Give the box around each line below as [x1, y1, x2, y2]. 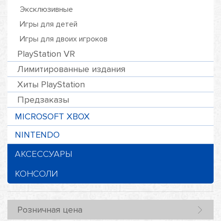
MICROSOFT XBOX [15, 111, 90, 122]
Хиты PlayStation [17, 79, 85, 90]
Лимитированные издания [17, 64, 125, 74]
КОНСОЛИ [15, 168, 58, 179]
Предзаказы [17, 94, 69, 105]
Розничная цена [17, 204, 82, 215]
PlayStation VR [17, 48, 75, 59]
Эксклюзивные [20, 4, 73, 14]
